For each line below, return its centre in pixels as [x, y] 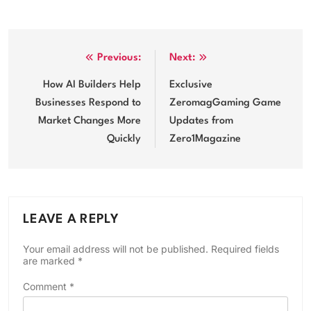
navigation [59, 87]
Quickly [124, 140]
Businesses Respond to [88, 103]
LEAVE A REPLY [71, 220]
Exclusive [191, 85]
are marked [50, 261]
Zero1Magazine [205, 140]
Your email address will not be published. [116, 249]
